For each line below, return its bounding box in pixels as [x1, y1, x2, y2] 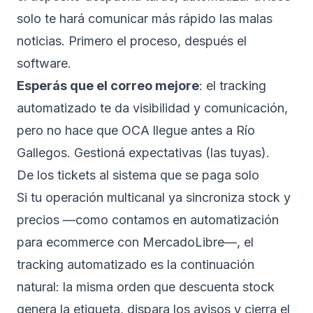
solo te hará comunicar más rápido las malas [17, 11, 272, 26]
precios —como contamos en [17, 212, 190, 227]
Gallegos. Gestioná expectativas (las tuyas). [17, 145, 270, 160]
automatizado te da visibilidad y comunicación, [17, 101, 288, 115]
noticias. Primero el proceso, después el [17, 34, 247, 48]
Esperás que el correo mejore [17, 78, 199, 93]
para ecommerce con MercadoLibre [17, 235, 224, 249]
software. [17, 56, 71, 71]
